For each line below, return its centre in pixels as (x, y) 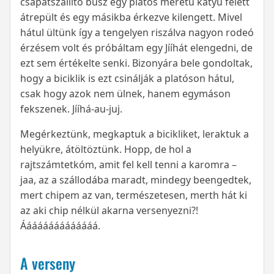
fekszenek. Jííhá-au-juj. (71, 109)
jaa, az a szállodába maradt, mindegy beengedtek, (136, 180)
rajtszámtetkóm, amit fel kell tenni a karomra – (128, 165)
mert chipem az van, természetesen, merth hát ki (134, 195)
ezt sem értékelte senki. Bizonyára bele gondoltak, (136, 63)
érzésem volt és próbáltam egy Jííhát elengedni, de (136, 48)
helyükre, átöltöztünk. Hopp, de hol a (106, 150)
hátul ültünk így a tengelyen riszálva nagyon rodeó (137, 33)
